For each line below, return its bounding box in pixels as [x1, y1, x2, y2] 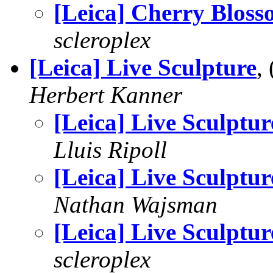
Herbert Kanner [29, 82, 182, 108]
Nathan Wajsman [54, 191, 218, 218]
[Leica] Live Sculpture [29, 54, 257, 80]
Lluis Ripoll [54, 136, 167, 163]
